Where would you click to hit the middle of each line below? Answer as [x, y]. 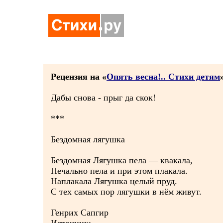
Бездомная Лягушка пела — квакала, [122, 160]
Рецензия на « [79, 77]
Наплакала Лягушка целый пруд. [114, 181]
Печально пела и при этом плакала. [119, 171]
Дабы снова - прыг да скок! [103, 98]
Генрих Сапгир [80, 213]
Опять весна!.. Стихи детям [163, 77]
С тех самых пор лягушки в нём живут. [126, 192]
